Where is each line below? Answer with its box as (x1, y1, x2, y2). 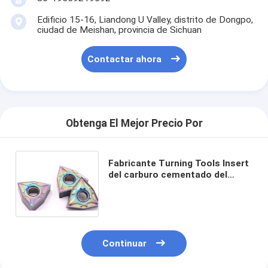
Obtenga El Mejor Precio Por (65, 117, 203, 130)
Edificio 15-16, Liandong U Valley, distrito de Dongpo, (36, 14, 253, 26)
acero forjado (108, 191, 169, 203)
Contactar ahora (87, 54, 162, 65)
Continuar (102, 238, 147, 249)
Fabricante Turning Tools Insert (108, 157, 249, 169)
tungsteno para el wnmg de (108, 180, 229, 191)
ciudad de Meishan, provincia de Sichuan (36, 25, 202, 36)
